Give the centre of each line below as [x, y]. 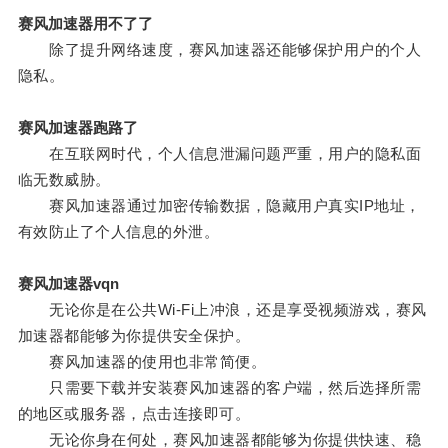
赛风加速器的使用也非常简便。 [142, 362]
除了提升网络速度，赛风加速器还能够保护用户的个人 [219, 50]
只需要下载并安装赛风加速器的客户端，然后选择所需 [219, 388]
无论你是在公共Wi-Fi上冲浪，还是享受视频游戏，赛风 [222, 310]
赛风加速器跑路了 [77, 128]
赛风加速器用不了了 [85, 24]
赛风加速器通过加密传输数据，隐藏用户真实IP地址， [219, 206]
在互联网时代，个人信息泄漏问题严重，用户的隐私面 [219, 154]
